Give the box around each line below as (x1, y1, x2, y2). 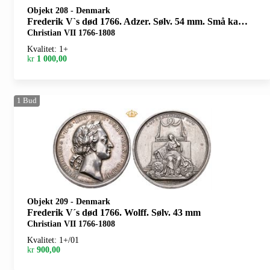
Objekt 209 (27, 196, 71, 206)
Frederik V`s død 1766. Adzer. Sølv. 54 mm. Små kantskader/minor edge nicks (27, 16, 238, 27)
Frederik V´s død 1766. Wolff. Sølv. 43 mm (27, 207, 201, 218)
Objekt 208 (27, 5, 71, 15)
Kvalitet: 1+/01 (27, 235, 79, 245)
